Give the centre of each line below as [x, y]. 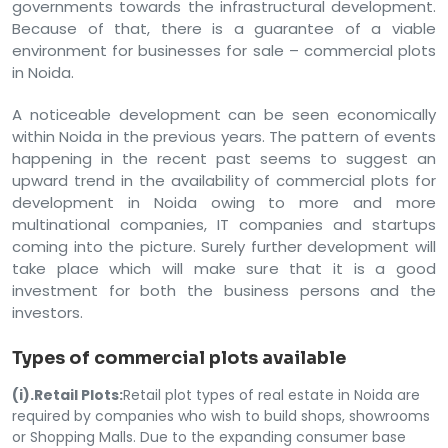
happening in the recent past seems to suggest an [224, 158]
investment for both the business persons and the [224, 290]
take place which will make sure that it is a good [224, 268]
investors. [47, 312]
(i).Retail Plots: [67, 394]
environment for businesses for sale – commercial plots [224, 50]
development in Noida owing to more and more [224, 202]
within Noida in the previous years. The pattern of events [224, 136]
